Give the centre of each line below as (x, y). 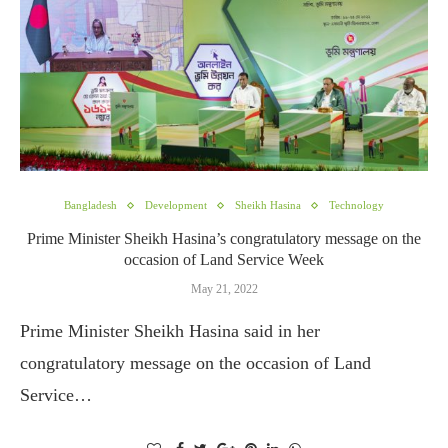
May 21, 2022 (224, 289)
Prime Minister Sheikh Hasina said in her (170, 331)
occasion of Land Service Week (224, 259)
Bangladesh (90, 205)
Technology (356, 205)
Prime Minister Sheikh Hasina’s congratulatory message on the (224, 238)
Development (176, 205)
